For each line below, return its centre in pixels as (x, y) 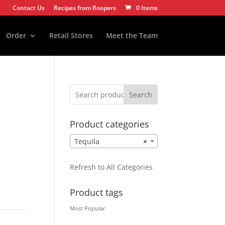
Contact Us (28, 8)
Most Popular (88, 209)
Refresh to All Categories (111, 167)
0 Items (147, 8)
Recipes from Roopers (85, 8)
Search (140, 94)
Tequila (87, 142)
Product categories (110, 124)
